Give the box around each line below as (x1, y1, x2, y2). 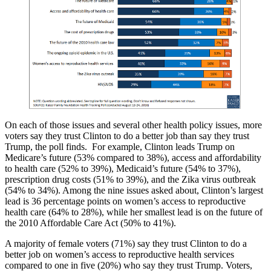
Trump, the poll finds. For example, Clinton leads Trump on (5, 142, 235, 152)
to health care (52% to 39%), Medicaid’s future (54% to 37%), (5, 163, 241, 174)
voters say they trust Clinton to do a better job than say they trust (5, 131, 249, 142)
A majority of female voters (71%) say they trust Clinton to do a (5, 238, 247, 249)
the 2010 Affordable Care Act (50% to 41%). (5, 218, 176, 229)
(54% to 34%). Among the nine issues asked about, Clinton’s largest (5, 185, 263, 196)
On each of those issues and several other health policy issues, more (5, 120, 262, 131)
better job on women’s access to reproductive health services (5, 249, 234, 260)
